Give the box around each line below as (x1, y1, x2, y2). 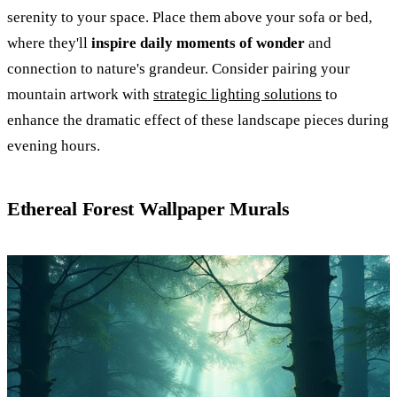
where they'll (7, 35, 91, 52)
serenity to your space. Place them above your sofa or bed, (7, 9, 372, 27)
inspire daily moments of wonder (91, 35, 305, 52)
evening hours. (7, 137, 100, 155)
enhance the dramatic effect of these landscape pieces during (7, 112, 389, 129)
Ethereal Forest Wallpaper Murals (7, 198, 290, 221)
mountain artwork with (7, 86, 153, 104)
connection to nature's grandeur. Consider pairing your (7, 60, 350, 78)
